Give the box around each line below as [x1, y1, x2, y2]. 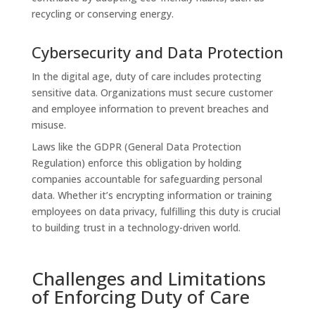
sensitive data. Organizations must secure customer [31, 85, 273, 99]
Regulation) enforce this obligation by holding [31, 155, 242, 169]
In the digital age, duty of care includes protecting [31, 69, 262, 83]
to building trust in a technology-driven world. [31, 220, 240, 234]
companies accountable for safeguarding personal [31, 172, 262, 186]
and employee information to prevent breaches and [31, 101, 269, 115]
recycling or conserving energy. [31, 6, 174, 20]
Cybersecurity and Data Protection [31, 41, 283, 63]
